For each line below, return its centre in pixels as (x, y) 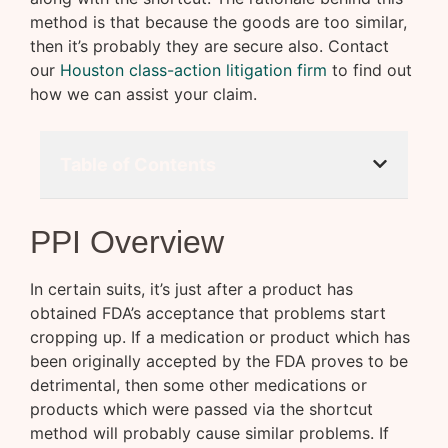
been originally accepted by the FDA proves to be (219, 361)
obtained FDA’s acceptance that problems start (208, 313)
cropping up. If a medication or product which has (220, 337)
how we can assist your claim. (143, 94)
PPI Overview (127, 242)
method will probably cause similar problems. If (209, 433)
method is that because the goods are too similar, (218, 22)
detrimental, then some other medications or (198, 385)
